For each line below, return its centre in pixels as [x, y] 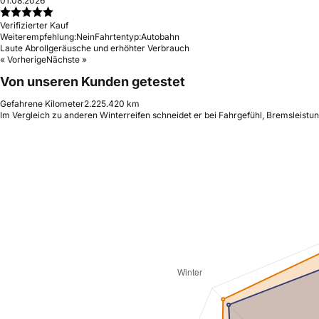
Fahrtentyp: [118, 37]
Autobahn [160, 37]
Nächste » [67, 59]
